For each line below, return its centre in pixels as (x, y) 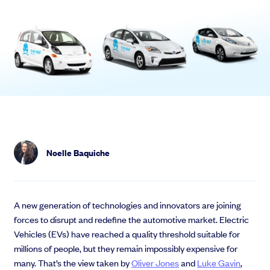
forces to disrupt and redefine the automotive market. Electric (132, 219)
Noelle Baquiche (78, 152)
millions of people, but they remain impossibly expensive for (126, 248)
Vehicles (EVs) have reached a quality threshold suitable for (127, 234)
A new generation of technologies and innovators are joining (128, 205)
